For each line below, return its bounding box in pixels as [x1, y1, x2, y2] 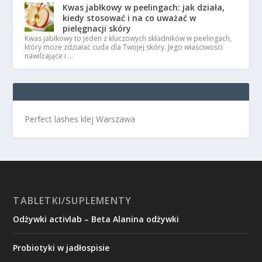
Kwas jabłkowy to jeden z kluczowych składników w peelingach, [25, 33, 232, 43]
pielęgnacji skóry [63, 22, 132, 34]
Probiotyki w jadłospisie [13, 242, 110, 253]
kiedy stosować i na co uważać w [63, 12, 196, 23]
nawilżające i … [25, 50, 74, 61]
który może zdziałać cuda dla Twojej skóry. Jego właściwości [25, 42, 223, 52]
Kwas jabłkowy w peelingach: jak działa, [63, 1, 225, 13]
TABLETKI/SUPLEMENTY [13, 194, 132, 207]
